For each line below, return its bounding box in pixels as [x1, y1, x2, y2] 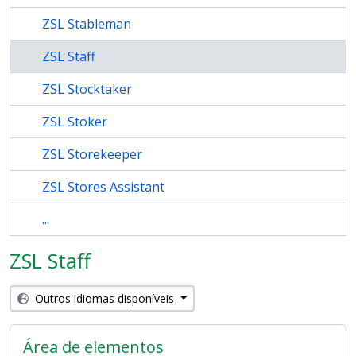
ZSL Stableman [42, 15, 131, 33]
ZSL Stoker [42, 113, 107, 130]
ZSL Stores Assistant [42, 178, 164, 195]
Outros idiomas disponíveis [35, 291, 177, 306]
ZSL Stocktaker [42, 80, 132, 98]
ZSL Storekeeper [42, 145, 142, 163]
